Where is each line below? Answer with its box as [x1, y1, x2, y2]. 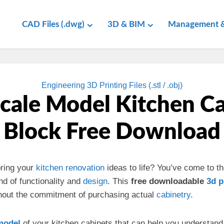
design [83, 176, 107, 186]
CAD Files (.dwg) [22, 20, 84, 28]
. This [107, 176, 131, 186]
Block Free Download [3, 121, 220, 143]
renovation [65, 163, 104, 172]
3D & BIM [107, 20, 145, 28]
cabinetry [156, 190, 190, 199]
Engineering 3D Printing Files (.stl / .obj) [41, 81, 182, 89]
